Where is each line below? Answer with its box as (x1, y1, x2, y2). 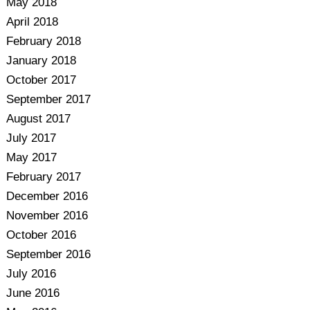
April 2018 (6, 15, 58, 28)
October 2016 (6, 228, 76, 241)
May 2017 (6, 151, 57, 164)
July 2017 (6, 131, 56, 145)
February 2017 (6, 170, 81, 183)
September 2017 (6, 93, 91, 106)
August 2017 (6, 112, 71, 125)
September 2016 (6, 248, 91, 261)
